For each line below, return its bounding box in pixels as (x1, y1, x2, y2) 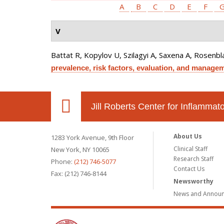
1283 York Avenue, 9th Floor (51, 133, 134, 142)
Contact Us (173, 164, 205, 173)
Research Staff (173, 154, 214, 163)
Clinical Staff (173, 144, 208, 153)
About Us (173, 132, 202, 140)
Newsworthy (173, 177, 214, 185)
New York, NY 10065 (51, 145, 109, 154)
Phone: (51, 157, 74, 166)
